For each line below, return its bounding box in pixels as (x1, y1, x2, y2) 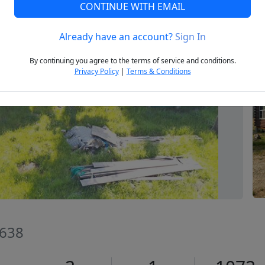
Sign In (175, 30, 206, 44)
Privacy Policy (74, 66, 119, 77)
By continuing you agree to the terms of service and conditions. (29, 56, 236, 66)
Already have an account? (59, 30, 175, 44)
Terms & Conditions (126, 66, 191, 77)
